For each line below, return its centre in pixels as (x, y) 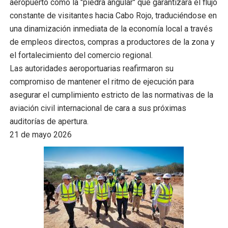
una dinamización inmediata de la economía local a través (111, 29)
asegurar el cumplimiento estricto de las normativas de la (111, 95)
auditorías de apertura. (49, 121)
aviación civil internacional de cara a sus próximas (98, 108)
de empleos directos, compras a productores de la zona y (112, 42)
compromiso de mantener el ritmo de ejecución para (102, 82)
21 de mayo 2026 (40, 135)
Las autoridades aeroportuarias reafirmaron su (91, 68)
